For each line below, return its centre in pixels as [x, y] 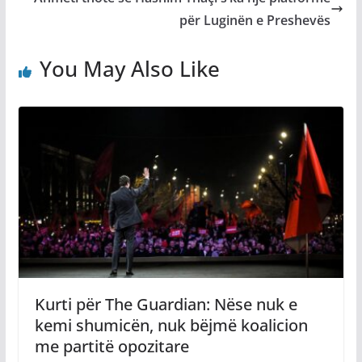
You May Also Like [129, 69]
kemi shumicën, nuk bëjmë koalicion [171, 325]
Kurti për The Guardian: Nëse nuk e [166, 304]
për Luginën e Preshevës [255, 20]
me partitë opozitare [112, 346]
